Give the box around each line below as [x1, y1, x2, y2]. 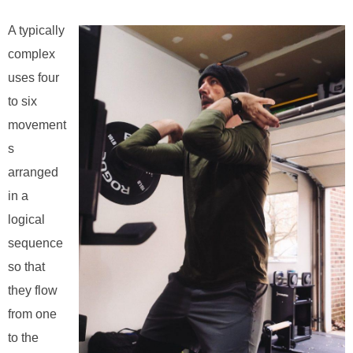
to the [8, 331, 39, 345]
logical [8, 213, 45, 227]
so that [8, 260, 45, 274]
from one [8, 307, 57, 321]
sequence [8, 236, 63, 251]
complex [8, 47, 55, 61]
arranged [8, 165, 58, 180]
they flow [8, 284, 58, 298]
